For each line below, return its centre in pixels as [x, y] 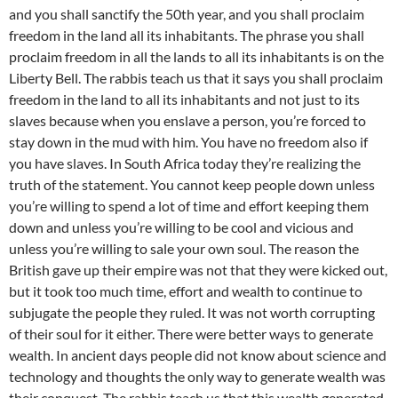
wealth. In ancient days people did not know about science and [198, 355]
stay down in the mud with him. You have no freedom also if [188, 142]
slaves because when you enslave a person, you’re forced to [187, 121]
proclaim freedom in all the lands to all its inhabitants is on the [196, 57]
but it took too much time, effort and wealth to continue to [186, 291]
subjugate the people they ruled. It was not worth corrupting [192, 313]
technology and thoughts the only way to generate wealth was [197, 377]
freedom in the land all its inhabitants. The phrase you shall [187, 36]
